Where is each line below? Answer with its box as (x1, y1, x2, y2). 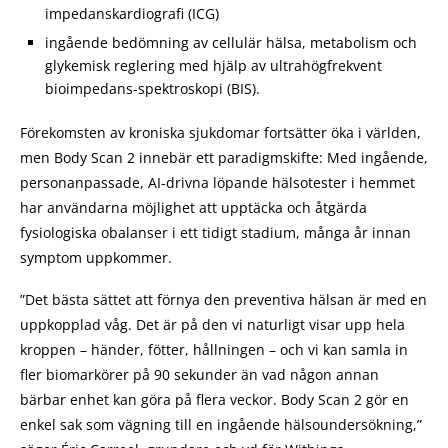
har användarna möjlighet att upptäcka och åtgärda (20, 197, 367, 217)
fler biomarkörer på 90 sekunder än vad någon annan (20, 364, 379, 384)
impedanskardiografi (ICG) (45, 3, 219, 23)
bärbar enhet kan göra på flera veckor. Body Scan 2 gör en (20, 389, 409, 409)
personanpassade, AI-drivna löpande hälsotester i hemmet (20, 172, 415, 192)
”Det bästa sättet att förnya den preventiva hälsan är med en (20, 289, 427, 309)
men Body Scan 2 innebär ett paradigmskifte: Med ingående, (20, 147, 428, 167)
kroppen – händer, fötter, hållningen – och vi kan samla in (20, 339, 408, 359)
